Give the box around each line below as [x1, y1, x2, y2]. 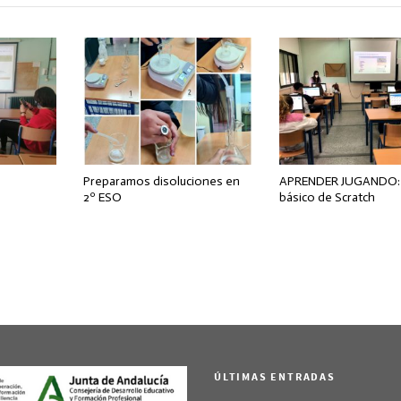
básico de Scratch [279, 189, 376, 205]
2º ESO [82, 189, 122, 205]
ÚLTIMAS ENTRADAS [214, 369, 336, 385]
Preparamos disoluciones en [82, 173, 240, 189]
